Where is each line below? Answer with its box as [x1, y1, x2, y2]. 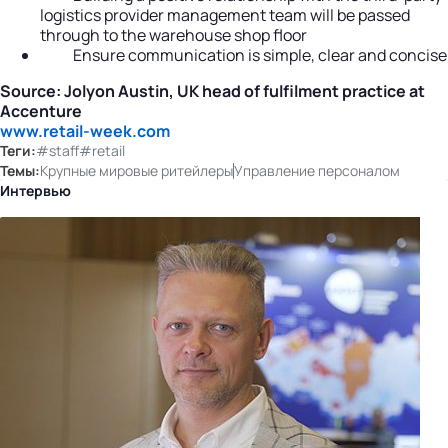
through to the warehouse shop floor [40, 23, 307, 46]
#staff [36, 140, 79, 160]
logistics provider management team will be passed [40, 3, 410, 26]
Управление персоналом [234, 160, 400, 180]
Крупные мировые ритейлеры [40, 160, 233, 180]
